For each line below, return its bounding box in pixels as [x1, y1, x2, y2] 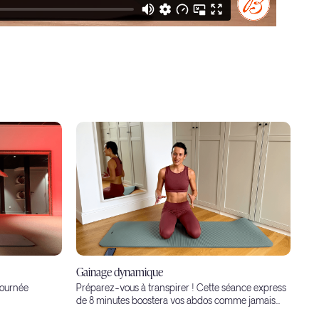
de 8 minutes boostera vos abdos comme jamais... [76, 296, 280, 308]
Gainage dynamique [76, 263, 163, 281]
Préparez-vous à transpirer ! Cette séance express [76, 283, 286, 296]
